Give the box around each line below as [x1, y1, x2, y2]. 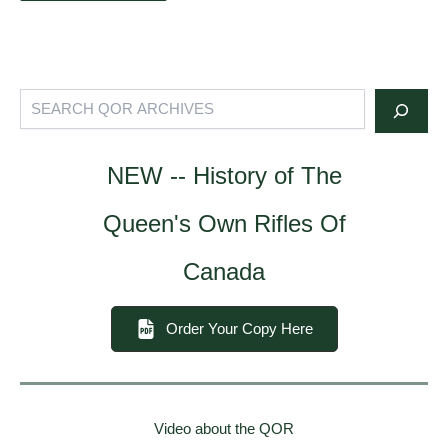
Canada [183, 257, 265, 285]
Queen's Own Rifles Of [102, 209, 346, 237]
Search [19, 89, 64, 106]
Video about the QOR [154, 421, 294, 438]
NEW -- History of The [106, 161, 342, 189]
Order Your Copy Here [165, 320, 313, 337]
